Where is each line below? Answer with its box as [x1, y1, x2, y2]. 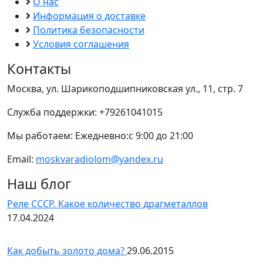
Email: [7, 153, 36, 166]
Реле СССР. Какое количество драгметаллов [7, 197, 208, 211]
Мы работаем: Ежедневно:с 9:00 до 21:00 [7, 129, 193, 143]
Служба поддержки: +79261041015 [7, 106, 163, 119]
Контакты [7, 59, 71, 79]
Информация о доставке [33, 9, 146, 23]
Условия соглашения [33, 38, 129, 51]
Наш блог [7, 174, 71, 194]
